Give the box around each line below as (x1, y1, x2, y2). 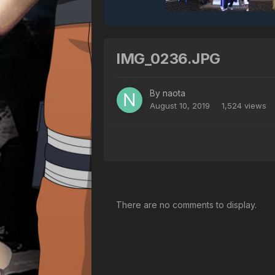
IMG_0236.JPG (116, 50, 220, 68)
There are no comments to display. (116, 199, 257, 210)
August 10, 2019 (150, 101, 211, 111)
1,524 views (222, 101, 267, 111)
